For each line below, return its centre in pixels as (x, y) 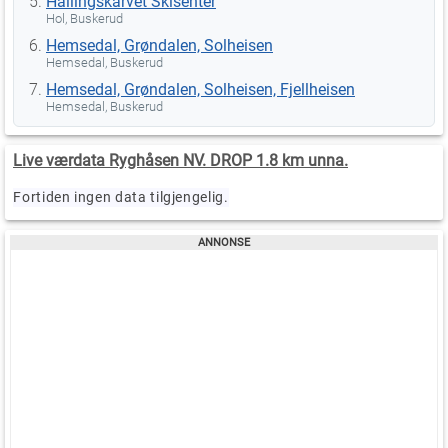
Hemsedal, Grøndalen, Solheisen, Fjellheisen (200, 89)
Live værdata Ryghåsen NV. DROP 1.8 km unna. (180, 160)
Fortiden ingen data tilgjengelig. (121, 196)
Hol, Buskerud (84, 18)
